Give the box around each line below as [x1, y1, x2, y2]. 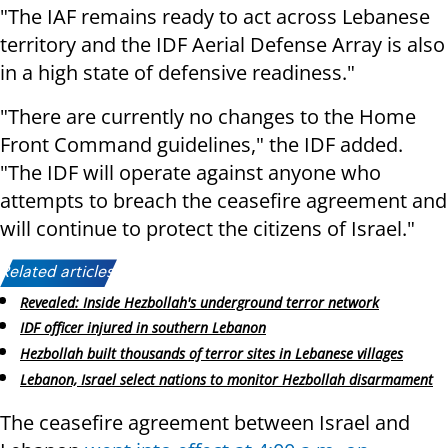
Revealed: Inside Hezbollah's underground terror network [20, 292, 379, 312]
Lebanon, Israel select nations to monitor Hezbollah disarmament [20, 370, 433, 390]
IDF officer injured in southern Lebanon [20, 318, 266, 338]
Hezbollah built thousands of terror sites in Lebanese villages [20, 344, 403, 364]
